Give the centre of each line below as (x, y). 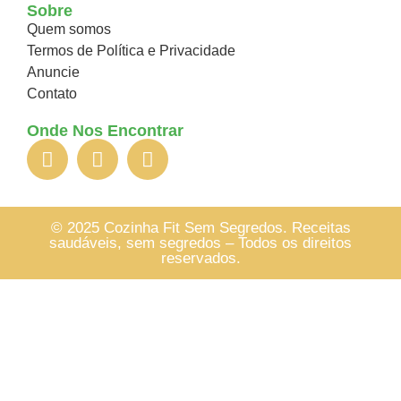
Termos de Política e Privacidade (131, 51)
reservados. (200, 259)
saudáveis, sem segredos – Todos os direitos (200, 243)
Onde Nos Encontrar (105, 131)
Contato (52, 94)
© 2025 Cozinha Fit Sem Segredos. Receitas (200, 228)
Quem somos (69, 30)
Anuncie (53, 73)
